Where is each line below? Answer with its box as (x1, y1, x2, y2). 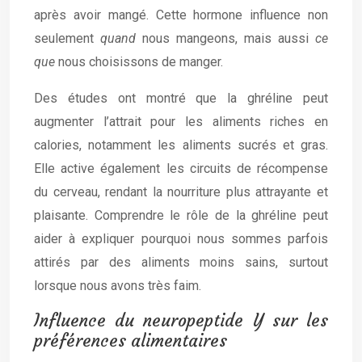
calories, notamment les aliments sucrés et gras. (34, 137, 328, 153)
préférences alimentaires (34, 330, 227, 351)
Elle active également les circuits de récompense (34, 161, 328, 176)
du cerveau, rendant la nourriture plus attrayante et (34, 184, 328, 200)
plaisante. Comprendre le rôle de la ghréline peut (34, 208, 328, 223)
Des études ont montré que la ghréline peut (34, 90, 328, 106)
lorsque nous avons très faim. (34, 278, 201, 293)
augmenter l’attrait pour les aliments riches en (34, 114, 328, 129)
